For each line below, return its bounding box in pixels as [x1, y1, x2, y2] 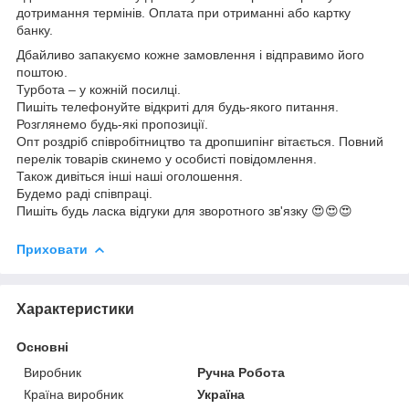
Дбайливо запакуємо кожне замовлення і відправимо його [16, 47, 364, 63]
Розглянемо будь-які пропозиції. [16, 117, 208, 132]
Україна [197, 386, 246, 402]
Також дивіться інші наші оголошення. [16, 169, 246, 184]
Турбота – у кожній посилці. [16, 82, 217, 98]
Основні [16, 339, 68, 354]
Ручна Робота [197, 364, 286, 380]
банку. [16, 23, 57, 38]
